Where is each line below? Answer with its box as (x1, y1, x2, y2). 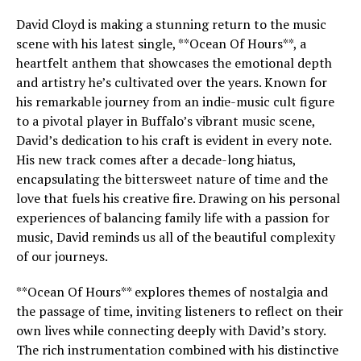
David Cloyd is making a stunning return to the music (16, 15, 326, 33)
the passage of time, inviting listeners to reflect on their (16, 302, 343, 320)
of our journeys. (16, 247, 108, 265)
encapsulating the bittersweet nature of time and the (16, 170, 328, 188)
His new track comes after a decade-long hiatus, (16, 151, 296, 168)
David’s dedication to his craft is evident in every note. (16, 131, 331, 149)
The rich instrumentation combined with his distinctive (16, 341, 338, 359)
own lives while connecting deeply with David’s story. (16, 322, 326, 339)
